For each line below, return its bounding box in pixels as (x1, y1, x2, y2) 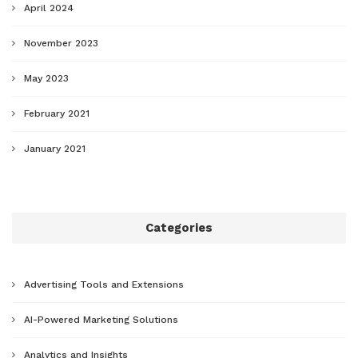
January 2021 (24, 143, 86, 155)
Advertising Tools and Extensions (24, 279, 184, 291)
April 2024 (24, 2, 74, 14)
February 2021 (24, 108, 89, 120)
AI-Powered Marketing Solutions (24, 314, 178, 326)
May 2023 (24, 73, 69, 85)
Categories (145, 221, 213, 236)
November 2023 (24, 38, 98, 50)
